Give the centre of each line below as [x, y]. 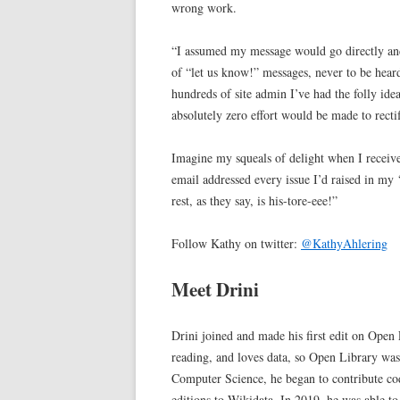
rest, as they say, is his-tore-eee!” [254, 201]
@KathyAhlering [344, 244]
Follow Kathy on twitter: [236, 244]
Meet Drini [215, 290]
